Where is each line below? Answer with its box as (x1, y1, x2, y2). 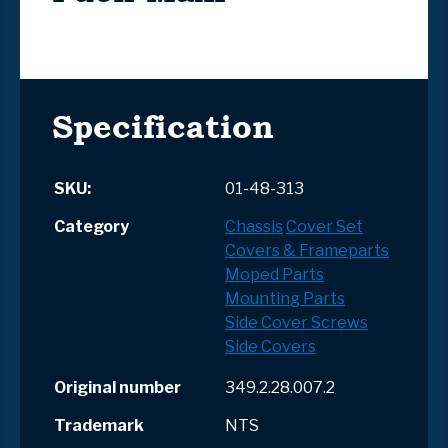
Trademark (54, 415, 144, 435)
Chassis (225, 216, 283, 236)
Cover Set (286, 216, 363, 236)
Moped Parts (225, 264, 324, 284)
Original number (54, 377, 181, 397)
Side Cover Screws (225, 312, 368, 332)
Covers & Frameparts (225, 240, 389, 260)
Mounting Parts (225, 288, 345, 308)
